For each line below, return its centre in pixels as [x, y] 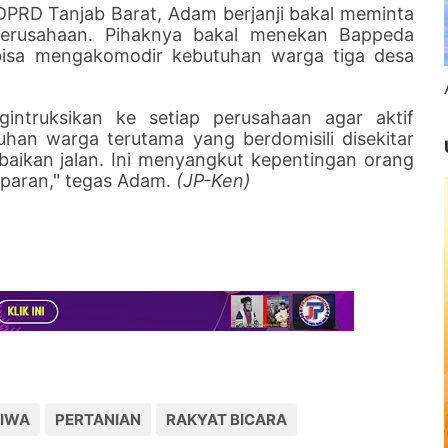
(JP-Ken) [211, 180]
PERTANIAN [98, 419]
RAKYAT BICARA [226, 419]
